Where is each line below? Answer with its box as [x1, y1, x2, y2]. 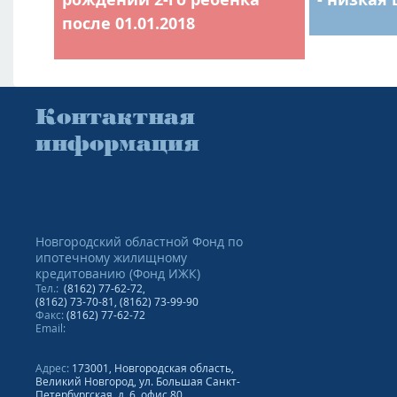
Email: [35, 321, 66, 335]
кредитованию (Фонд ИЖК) [35, 265, 200, 282]
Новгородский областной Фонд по [35, 233, 243, 250]
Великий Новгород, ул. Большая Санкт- [35, 374, 240, 388]
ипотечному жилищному [35, 249, 187, 266]
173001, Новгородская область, [72, 361, 234, 375]
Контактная [35, 103, 195, 129]
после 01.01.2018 [61, 12, 195, 35]
